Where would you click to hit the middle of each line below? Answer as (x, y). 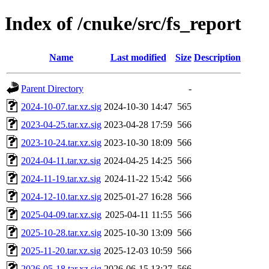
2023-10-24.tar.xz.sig (61, 142)
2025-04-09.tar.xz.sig (61, 214)
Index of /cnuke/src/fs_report (123, 24)
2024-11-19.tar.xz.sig (61, 178)
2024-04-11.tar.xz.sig (61, 160)
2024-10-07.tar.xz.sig (61, 106)
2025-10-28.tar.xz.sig (61, 232)
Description (217, 57)
